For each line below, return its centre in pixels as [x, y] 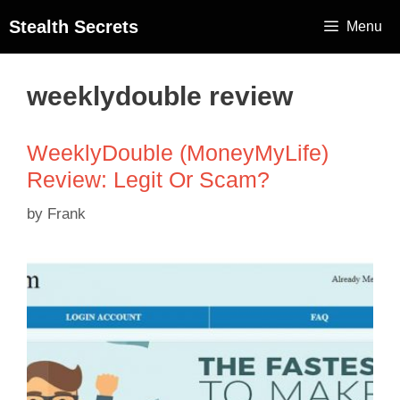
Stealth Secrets [74, 27]
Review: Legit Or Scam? [148, 179]
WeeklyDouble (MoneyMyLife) [178, 153]
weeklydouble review [160, 96]
